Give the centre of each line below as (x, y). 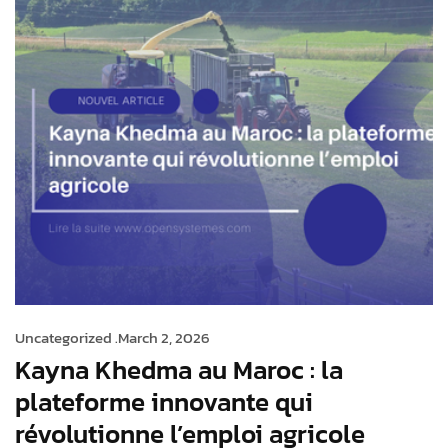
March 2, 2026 (164, 338)
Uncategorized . (66, 338)
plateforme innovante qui (164, 402)
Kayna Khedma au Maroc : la (179, 370)
